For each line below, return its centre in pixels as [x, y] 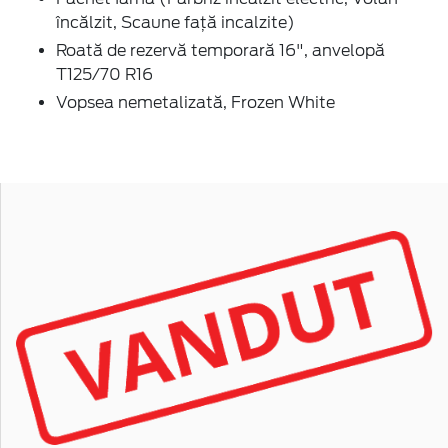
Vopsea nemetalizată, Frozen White [195, 102]
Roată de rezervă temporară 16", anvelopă [220, 50]
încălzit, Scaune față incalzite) [175, 22]
